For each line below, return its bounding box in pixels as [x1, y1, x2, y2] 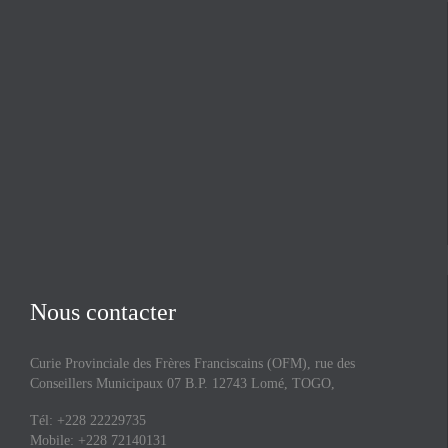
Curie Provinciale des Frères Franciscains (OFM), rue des [30, 356, 355, 371]
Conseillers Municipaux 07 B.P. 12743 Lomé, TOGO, [30, 376, 335, 391]
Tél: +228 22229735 [30, 412, 146, 428]
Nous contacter [30, 299, 176, 325]
